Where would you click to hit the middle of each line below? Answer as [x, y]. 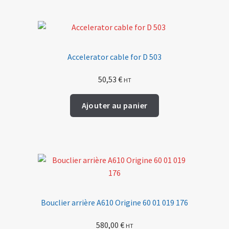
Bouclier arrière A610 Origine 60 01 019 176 [114, 202]
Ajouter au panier [114, 106]
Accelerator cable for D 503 [114, 57]
